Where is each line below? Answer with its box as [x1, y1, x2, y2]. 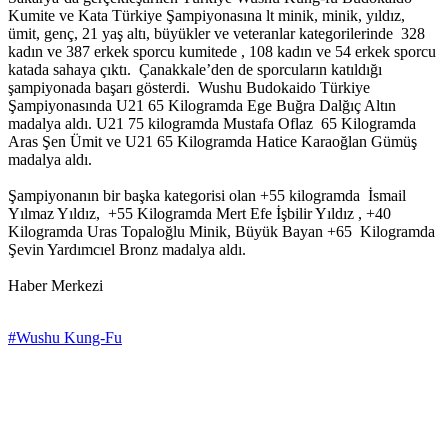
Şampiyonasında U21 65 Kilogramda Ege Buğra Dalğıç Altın [8, 97, 396, 115]
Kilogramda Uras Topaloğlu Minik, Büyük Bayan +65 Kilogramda [8, 223, 435, 241]
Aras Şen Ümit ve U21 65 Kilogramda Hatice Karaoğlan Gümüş [8, 133, 417, 151]
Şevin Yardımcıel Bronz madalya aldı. [8, 241, 246, 259]
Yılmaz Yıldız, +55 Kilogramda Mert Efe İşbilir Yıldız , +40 [8, 205, 391, 223]
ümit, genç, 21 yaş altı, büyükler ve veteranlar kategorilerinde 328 [8, 25, 425, 43]
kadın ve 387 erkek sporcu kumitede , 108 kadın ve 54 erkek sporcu [8, 43, 436, 61]
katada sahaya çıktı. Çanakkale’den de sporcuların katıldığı [8, 61, 382, 79]
